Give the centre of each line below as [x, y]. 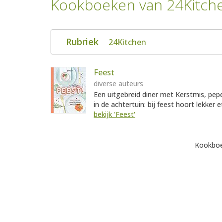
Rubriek [83, 42]
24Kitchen [127, 42]
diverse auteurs [118, 84]
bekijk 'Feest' [114, 114]
